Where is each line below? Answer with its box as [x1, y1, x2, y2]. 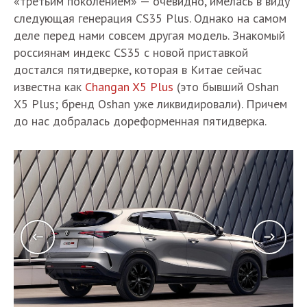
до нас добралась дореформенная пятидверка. [14, 113, 267, 130]
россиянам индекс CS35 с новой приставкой [14, 45, 248, 61]
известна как [14, 79, 85, 95]
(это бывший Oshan [173, 79, 279, 95]
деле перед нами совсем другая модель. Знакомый [14, 27, 285, 44]
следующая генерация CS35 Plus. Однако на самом [14, 10, 286, 27]
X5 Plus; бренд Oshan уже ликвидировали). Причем [14, 96, 287, 112]
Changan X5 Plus [85, 79, 173, 95]
